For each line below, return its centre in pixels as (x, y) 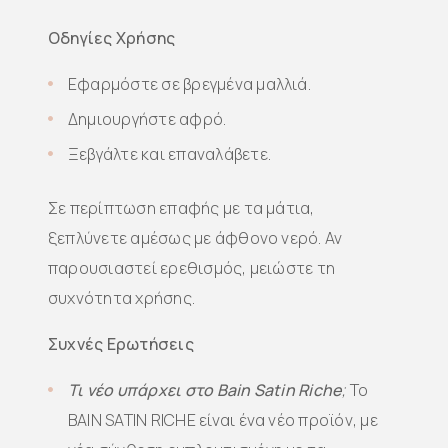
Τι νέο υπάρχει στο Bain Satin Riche (205, 390)
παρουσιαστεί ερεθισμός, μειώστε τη (192, 268)
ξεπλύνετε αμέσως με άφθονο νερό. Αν (195, 238)
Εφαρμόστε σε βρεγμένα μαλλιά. (189, 84)
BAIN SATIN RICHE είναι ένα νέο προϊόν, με (223, 420)
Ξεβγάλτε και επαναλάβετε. (169, 154)
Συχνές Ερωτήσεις (121, 344)
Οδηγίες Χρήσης (112, 38)
